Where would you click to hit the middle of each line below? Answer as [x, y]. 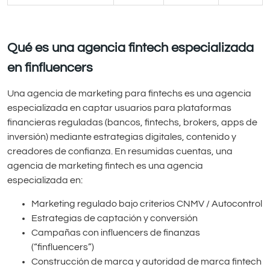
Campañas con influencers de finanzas [116, 232]
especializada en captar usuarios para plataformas [119, 108]
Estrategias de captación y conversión [115, 218]
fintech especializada [190, 48]
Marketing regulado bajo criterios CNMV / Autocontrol [147, 203]
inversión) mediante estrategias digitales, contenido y [122, 137]
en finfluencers [50, 67]
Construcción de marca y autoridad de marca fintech [146, 261]
